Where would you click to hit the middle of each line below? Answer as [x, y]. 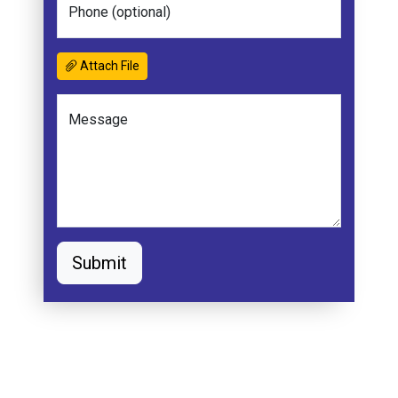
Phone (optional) [120, 12]
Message [99, 119]
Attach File [109, 66]
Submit [100, 263]
